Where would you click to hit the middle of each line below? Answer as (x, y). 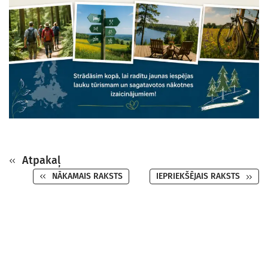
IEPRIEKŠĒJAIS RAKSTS (199, 176)
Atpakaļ (40, 160)
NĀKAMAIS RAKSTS (86, 176)
